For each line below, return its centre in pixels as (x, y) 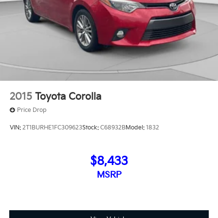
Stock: (91, 127)
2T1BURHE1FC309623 (52, 127)
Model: (136, 127)
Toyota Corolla (68, 97)
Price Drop (32, 110)
